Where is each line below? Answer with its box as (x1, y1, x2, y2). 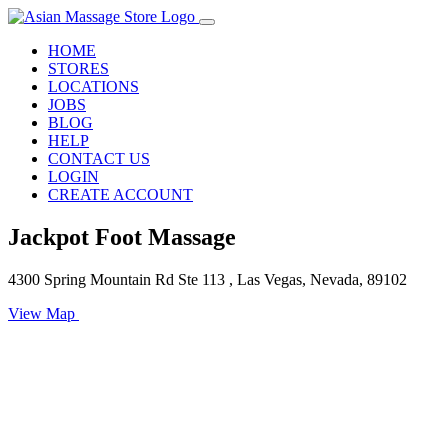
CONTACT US (48, 150, 150, 167)
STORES (48, 60, 109, 77)
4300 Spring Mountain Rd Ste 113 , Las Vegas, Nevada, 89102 (8, 270, 407, 288)
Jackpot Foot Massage (8, 223, 236, 250)
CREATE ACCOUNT (48, 186, 193, 203)
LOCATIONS (48, 78, 139, 95)
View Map (8, 304, 79, 322)
